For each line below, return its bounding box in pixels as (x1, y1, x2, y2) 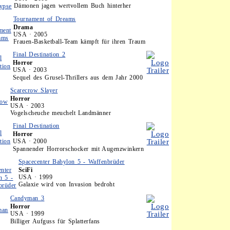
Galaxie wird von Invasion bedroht (18, 181, 115, 188)
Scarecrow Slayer (10, 87, 58, 94)
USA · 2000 (13, 138, 47, 145)
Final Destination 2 (13, 51, 66, 58)
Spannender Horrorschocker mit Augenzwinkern (13, 145, 144, 152)
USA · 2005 (13, 31, 47, 38)
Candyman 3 (10, 195, 45, 202)
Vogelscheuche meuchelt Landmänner (10, 109, 111, 117)
